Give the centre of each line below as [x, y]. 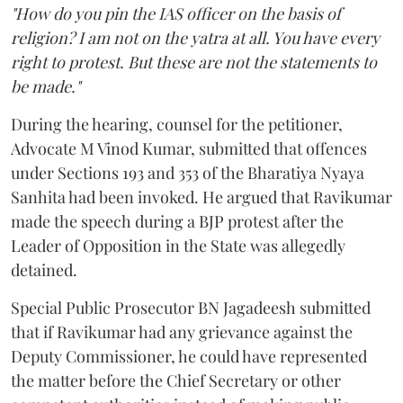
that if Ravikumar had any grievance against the [182, 332]
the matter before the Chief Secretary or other [176, 381]
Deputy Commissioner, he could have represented [189, 357]
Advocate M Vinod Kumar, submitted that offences [189, 149]
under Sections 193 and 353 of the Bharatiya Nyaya [188, 173]
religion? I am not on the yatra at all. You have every [195, 38]
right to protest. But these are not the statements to [194, 63]
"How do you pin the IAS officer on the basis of [176, 14]
